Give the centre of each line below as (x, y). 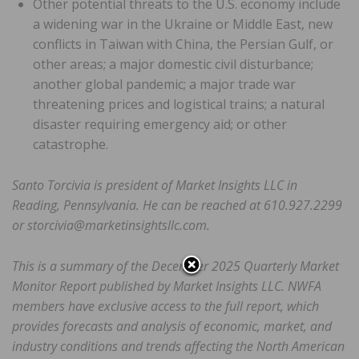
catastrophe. (71, 145)
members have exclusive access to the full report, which (165, 307)
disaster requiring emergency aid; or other (160, 125)
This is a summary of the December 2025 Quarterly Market (175, 266)
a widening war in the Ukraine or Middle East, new (183, 24)
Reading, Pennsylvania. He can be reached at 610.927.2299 (177, 206)
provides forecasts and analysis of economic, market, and (172, 327)
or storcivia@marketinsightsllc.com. (111, 226)
